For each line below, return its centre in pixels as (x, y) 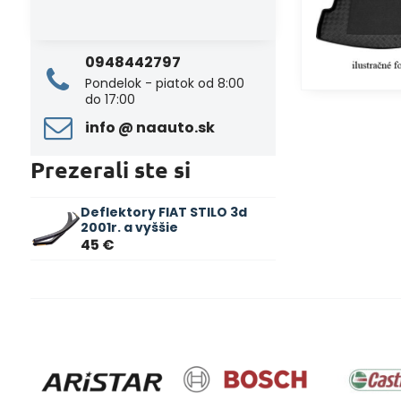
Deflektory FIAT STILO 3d (163, 212)
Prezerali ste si (110, 169)
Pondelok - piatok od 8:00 (164, 83)
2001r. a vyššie (129, 227)
